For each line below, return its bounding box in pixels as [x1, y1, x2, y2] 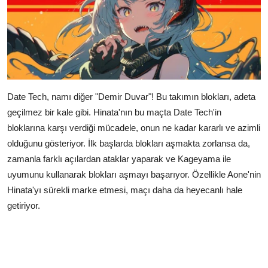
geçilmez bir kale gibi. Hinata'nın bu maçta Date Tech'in [7, 106, 221, 117]
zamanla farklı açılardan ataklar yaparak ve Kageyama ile [7, 153, 231, 164]
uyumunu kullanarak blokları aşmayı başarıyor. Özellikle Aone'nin [7, 169, 261, 179]
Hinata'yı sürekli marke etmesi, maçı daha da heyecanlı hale [7, 184, 242, 195]
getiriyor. [7, 200, 40, 211]
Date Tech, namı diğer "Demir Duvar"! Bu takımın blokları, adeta [7, 91, 255, 102]
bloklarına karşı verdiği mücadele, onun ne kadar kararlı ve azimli [7, 122, 260, 133]
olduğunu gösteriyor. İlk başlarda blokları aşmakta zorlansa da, [7, 138, 250, 148]
